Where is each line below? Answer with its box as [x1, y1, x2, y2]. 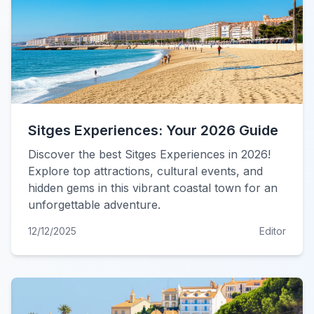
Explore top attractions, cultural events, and [28, 164, 263, 178]
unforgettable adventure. [28, 198, 161, 212]
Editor [259, 225, 286, 237]
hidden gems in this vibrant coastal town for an [28, 181, 278, 195]
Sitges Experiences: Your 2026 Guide [28, 122, 278, 139]
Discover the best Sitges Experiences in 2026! [28, 147, 271, 161]
